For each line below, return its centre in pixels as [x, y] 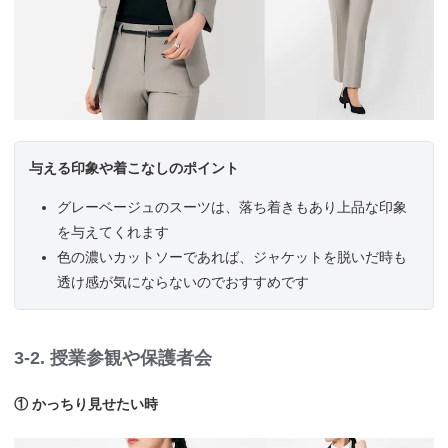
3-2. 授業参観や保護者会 [113, 358]
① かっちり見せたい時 [86, 404]
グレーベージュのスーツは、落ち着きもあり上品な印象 [232, 207]
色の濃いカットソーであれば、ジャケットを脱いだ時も [232, 257]
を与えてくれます [113, 232]
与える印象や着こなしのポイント [134, 168]
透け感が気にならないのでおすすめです [183, 282]
